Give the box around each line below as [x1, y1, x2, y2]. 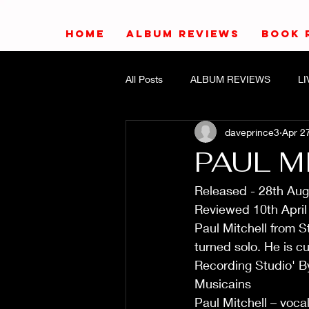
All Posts [126, 72, 163, 85]
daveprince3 [225, 126, 279, 138]
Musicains [195, 276, 251, 291]
